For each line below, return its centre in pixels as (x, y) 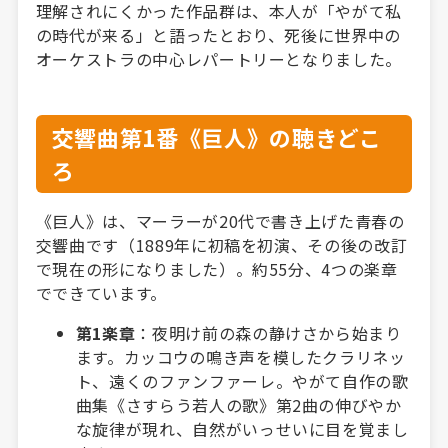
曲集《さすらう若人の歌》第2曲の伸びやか (238, 404)
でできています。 (101, 292)
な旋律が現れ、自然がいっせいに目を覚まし (242, 428)
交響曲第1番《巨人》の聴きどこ (216, 136)
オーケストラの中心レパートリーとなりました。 (218, 58)
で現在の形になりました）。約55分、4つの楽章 (216, 268)
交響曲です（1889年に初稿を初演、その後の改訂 (221, 244)
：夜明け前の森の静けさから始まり (268, 332)
